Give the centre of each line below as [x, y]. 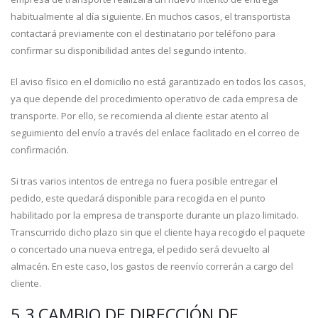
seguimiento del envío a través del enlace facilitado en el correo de [155, 133]
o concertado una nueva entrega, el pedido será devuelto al [140, 249]
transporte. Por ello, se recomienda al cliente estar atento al [139, 116]
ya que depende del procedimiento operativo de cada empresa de [154, 99]
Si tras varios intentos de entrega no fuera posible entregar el [144, 181]
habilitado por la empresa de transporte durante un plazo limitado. [155, 215]
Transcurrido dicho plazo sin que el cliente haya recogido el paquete [158, 232]
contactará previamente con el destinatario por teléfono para [143, 33]
